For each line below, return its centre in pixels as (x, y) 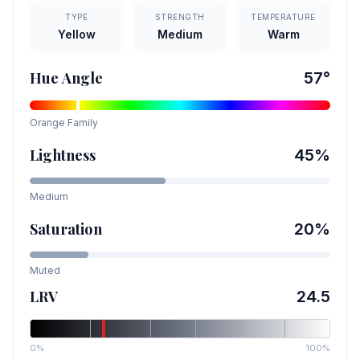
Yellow (76, 34)
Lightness (63, 155)
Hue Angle (67, 78)
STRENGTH (180, 17)
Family (82, 123)
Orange (47, 123)
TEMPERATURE (283, 17)
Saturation (66, 229)
